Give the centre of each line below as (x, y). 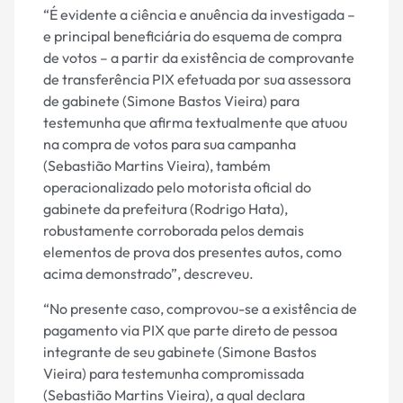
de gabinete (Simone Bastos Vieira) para (171, 101)
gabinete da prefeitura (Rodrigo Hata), (166, 209)
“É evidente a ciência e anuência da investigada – (199, 15)
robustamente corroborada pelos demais (174, 231)
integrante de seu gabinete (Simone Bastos (180, 351)
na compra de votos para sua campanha (170, 144)
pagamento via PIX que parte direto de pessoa (190, 330)
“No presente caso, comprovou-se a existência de (200, 308)
